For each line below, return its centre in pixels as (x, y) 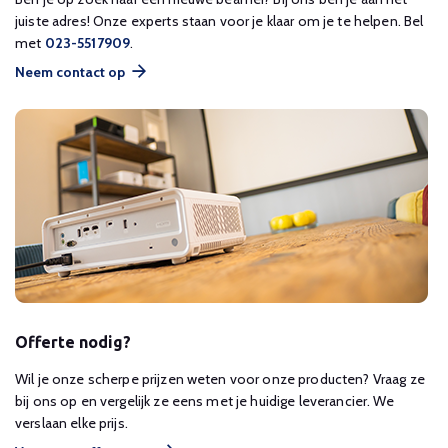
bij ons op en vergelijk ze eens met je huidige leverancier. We (204, 401)
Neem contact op (70, 72)
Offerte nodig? (73, 342)
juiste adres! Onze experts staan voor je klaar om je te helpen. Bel (219, 21)
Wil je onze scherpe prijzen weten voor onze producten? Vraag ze (220, 379)
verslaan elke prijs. (71, 423)
